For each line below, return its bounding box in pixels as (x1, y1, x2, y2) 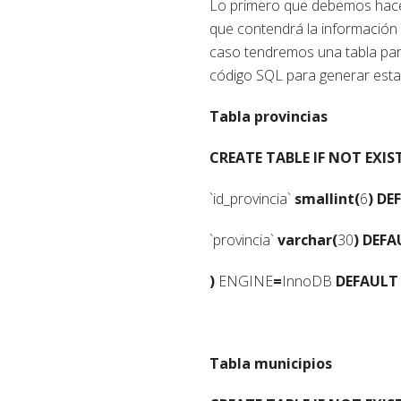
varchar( (277, 229, 337, 250)
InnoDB (282, 270, 336, 291)
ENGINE (215, 270, 273, 291)
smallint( (294, 188, 360, 209)
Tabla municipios (209, 353, 332, 373)
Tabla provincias (209, 106, 328, 126)
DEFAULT (336, 270, 398, 291)
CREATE (209, 147, 262, 167)
